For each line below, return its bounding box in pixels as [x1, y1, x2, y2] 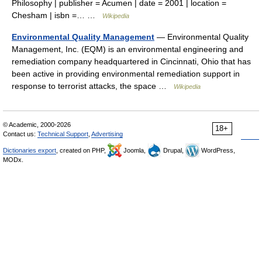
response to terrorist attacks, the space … [12, 81, 174, 91]
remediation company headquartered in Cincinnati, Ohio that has [12, 57, 251, 66]
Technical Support [37, 130, 88, 137]
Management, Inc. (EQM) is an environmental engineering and [12, 44, 243, 54]
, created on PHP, [56, 147, 108, 154]
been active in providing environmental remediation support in [12, 69, 240, 78]
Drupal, [161, 147, 185, 154]
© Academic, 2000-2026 [3, 121, 71, 128]
